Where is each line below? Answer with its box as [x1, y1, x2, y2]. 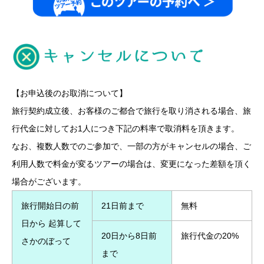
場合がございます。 [12, 176, 86, 186]
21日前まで [101, 200, 144, 210]
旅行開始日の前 [21, 200, 79, 210]
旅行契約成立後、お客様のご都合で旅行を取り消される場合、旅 [12, 105, 251, 115]
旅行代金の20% [181, 230, 239, 240]
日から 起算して [21, 218, 81, 228]
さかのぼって [21, 236, 71, 246]
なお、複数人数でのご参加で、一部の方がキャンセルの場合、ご [12, 141, 251, 151]
